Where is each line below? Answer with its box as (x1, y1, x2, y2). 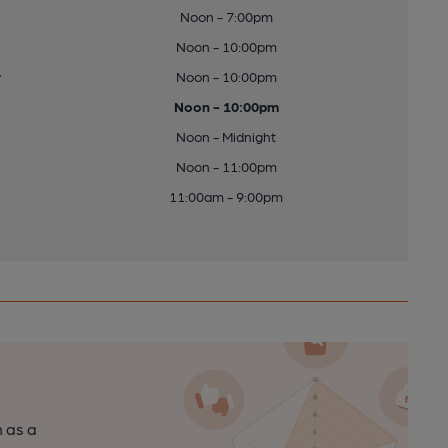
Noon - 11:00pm (175, 158, 277, 174)
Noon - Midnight (176, 128, 277, 144)
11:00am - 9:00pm (169, 188, 284, 204)
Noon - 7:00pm (179, 8, 273, 24)
